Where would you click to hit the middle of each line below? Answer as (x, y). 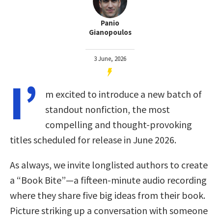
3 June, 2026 (110, 58)
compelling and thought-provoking (119, 124)
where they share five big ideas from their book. (108, 195)
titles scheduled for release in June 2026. (93, 139)
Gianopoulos (110, 32)
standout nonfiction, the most (108, 109)
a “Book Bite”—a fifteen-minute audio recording (108, 180)
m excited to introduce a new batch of (124, 94)
